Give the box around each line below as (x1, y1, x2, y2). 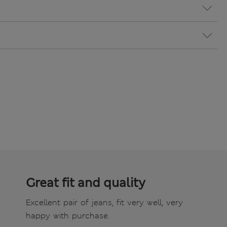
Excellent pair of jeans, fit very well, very (26, 197, 183, 208)
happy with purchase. (26, 210, 109, 221)
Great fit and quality (26, 175, 145, 192)
